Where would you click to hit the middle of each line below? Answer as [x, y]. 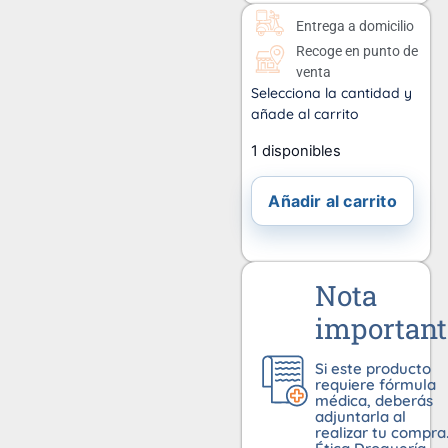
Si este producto [372, 369]
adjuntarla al [360, 417]
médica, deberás [373, 401]
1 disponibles [296, 150]
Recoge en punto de [356, 51]
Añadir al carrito [332, 201]
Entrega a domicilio [354, 25]
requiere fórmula [375, 385]
